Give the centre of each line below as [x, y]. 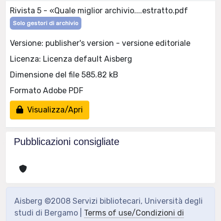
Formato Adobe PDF [47, 90]
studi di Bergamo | [49, 213]
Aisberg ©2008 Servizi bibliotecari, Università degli [109, 201]
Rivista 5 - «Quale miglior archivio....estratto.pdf [99, 11]
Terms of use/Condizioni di [134, 213]
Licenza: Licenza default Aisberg [71, 59]
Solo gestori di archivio [46, 23]
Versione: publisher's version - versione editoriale [100, 43]
